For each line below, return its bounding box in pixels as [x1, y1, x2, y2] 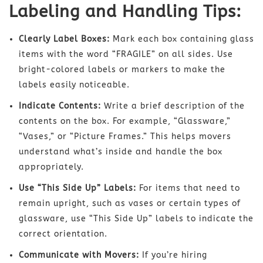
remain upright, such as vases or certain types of [19, 198, 241, 208]
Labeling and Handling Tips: [9, 1, 241, 21]
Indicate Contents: [19, 100, 101, 111]
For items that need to [136, 183, 240, 193]
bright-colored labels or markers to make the [19, 64, 225, 75]
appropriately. [19, 161, 84, 172]
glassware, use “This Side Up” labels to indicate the [19, 213, 254, 224]
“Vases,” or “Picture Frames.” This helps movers [19, 131, 231, 141]
